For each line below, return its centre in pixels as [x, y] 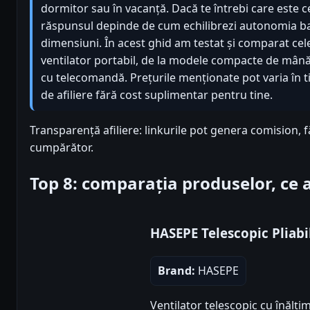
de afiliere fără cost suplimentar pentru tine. [157, 94]
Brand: [176, 271]
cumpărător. [62, 147]
